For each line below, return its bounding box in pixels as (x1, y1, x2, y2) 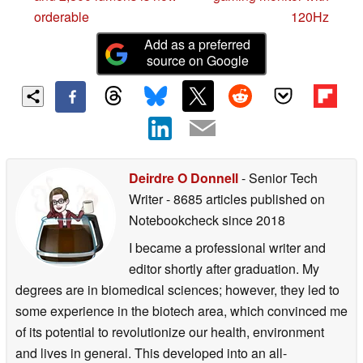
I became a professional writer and (129, 237, 326, 257)
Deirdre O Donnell (129, 168, 238, 187)
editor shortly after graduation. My (129, 258, 319, 278)
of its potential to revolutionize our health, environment (15, 322, 324, 341)
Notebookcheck (129, 210, 219, 229)
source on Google (146, 51, 249, 70)
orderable (34, 7, 89, 27)
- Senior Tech (238, 168, 318, 187)
